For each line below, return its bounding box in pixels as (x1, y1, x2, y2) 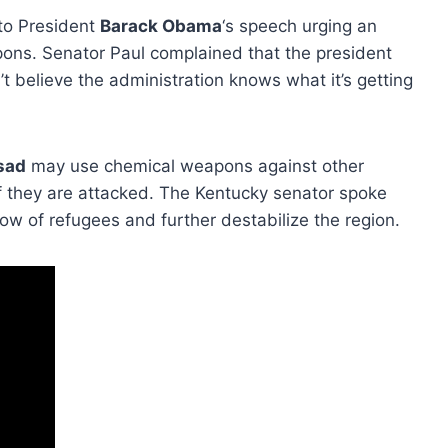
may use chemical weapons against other (26, 155, 364, 176)
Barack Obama (100, 15, 222, 36)
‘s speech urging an (222, 15, 377, 36)
